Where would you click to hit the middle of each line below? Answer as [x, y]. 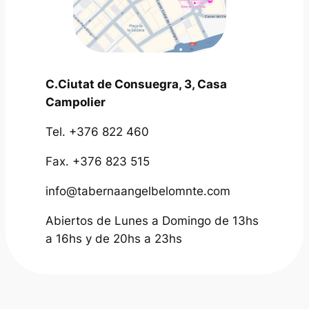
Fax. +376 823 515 [98, 161]
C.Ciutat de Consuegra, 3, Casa [137, 84]
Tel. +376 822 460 [98, 132]
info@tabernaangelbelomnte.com [138, 191]
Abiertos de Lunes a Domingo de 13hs [152, 220]
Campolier [76, 102]
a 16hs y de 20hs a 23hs [114, 238]
